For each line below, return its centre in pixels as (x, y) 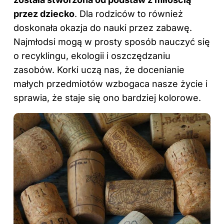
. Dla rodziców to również (129, 14)
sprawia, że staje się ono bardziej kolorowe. (107, 98)
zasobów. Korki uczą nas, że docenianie (99, 70)
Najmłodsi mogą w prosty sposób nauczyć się (112, 42)
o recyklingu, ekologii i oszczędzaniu (92, 56)
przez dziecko (44, 14)
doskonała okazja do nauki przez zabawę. (103, 28)
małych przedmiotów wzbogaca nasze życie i (110, 84)
